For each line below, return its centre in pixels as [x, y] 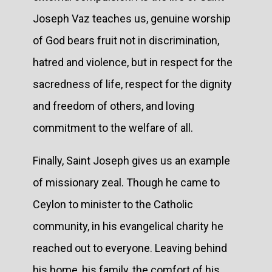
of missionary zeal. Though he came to [126, 182]
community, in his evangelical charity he [128, 226]
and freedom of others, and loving [114, 106]
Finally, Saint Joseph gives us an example [131, 160]
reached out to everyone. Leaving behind [130, 248]
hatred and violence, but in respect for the [133, 62]
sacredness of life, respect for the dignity [132, 84]
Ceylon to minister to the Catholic [113, 204]
